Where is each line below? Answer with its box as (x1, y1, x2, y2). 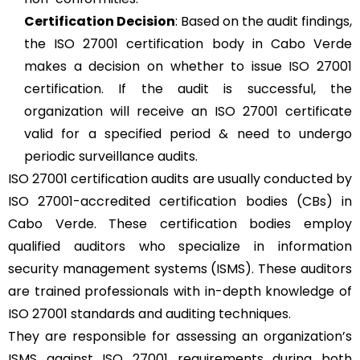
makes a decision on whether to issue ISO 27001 (24, 56, 352, 76)
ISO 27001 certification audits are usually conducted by (8, 169, 352, 188)
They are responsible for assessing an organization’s (8, 326, 352, 346)
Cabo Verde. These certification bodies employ (8, 214, 352, 233)
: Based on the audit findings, (175, 11, 352, 31)
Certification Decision (24, 11, 175, 31)
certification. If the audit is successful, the (24, 79, 352, 98)
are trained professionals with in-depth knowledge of (8, 281, 352, 301)
